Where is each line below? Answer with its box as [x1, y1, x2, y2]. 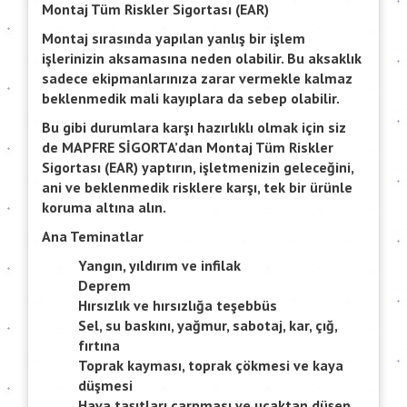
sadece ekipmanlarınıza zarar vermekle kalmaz [42, 69, 352, 88]
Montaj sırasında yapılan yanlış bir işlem [42, 29, 305, 48]
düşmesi [78, 376, 133, 395]
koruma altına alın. [42, 198, 166, 217]
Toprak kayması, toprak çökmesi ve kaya [78, 356, 343, 375]
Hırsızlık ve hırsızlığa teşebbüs [78, 296, 277, 315]
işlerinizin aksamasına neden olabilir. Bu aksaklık [42, 49, 362, 68]
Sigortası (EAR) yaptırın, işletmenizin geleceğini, [42, 158, 353, 177]
